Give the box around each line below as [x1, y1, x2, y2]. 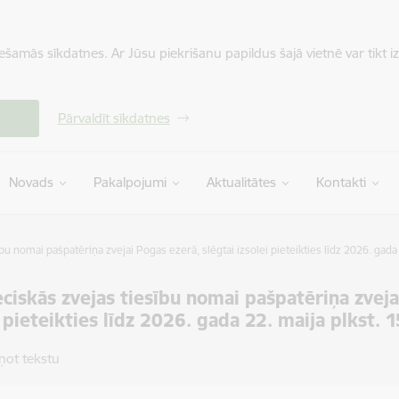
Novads [8, 174, 53, 191]
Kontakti [315, 174, 366, 191]
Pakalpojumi [93, 174, 167, 191]
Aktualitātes [206, 174, 276, 191]
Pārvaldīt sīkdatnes [57, 110, 170, 126]
